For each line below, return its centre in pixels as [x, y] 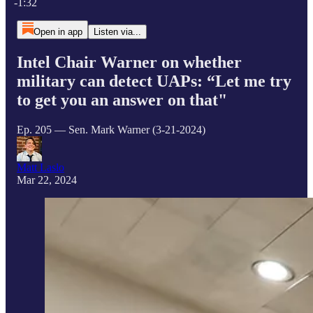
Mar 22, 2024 [47, 180]
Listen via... [117, 32]
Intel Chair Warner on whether [129, 62]
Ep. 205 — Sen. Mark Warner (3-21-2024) [111, 129]
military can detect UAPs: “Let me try [154, 81]
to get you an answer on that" [122, 100]
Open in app [58, 32]
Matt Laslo [41, 167]
